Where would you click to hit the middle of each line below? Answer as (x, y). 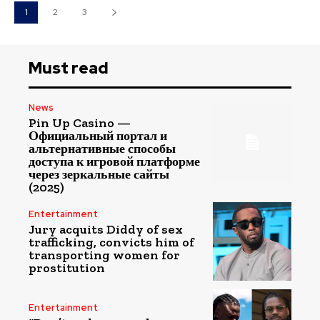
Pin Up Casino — (80, 122)
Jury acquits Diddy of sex (106, 229)
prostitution (67, 267)
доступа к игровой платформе (114, 161)
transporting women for (104, 255)
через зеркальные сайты (99, 174)
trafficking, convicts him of (111, 242)
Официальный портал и (98, 135)
